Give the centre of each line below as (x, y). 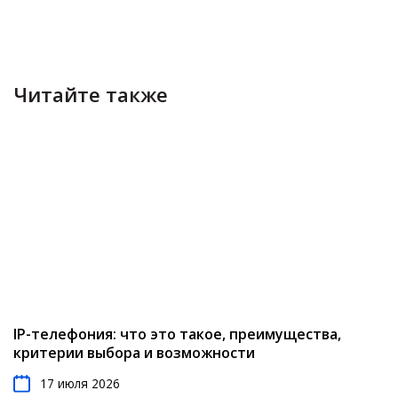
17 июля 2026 (80, 384)
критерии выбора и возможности (134, 353)
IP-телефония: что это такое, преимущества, (177, 334)
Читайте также (91, 95)
